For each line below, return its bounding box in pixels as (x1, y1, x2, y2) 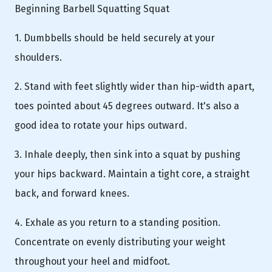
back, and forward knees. (15, 187, 129, 199)
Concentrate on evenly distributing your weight (15, 236, 225, 248)
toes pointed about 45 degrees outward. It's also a (15, 100, 239, 112)
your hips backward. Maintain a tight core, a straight (15, 168, 250, 180)
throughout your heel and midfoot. (15, 255, 170, 267)
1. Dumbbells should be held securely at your (15, 32, 215, 44)
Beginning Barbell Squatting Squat (15, 2, 169, 15)
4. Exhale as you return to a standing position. (15, 216, 220, 228)
